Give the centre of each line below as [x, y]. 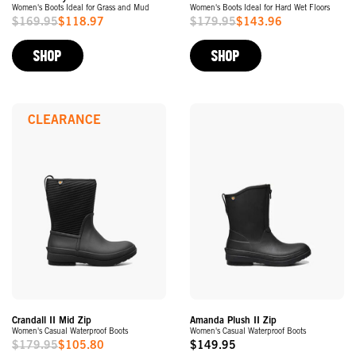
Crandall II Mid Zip [52, 321]
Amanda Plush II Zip [233, 321]
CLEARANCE [64, 120]
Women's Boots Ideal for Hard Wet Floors [260, 8]
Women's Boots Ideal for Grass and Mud [81, 8]
